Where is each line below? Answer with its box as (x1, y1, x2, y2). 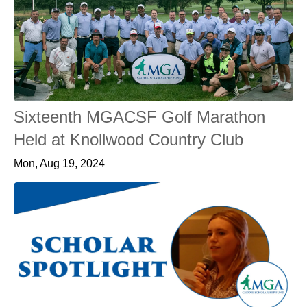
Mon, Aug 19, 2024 (14, 158, 105, 170)
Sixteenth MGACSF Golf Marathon (14, 108, 265, 127)
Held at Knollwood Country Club (14, 130, 243, 149)
